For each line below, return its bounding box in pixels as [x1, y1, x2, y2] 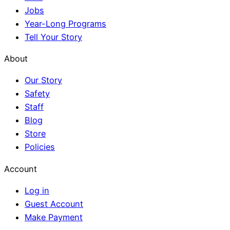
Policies [25, 142, 55, 152]
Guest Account [25, 198, 83, 209]
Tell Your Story [25, 31, 82, 42]
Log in [25, 185, 49, 196]
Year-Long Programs [25, 18, 106, 29]
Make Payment [25, 212, 83, 222]
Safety [25, 88, 50, 99]
